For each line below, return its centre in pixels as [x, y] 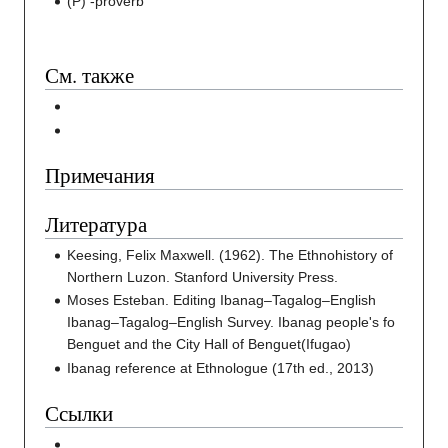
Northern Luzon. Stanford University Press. [203, 277]
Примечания [100, 174]
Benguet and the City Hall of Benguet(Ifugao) [209, 344]
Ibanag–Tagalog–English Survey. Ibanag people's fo [231, 322]
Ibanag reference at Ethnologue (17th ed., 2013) [221, 367]
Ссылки [79, 412]
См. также [89, 75]
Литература [96, 223]
